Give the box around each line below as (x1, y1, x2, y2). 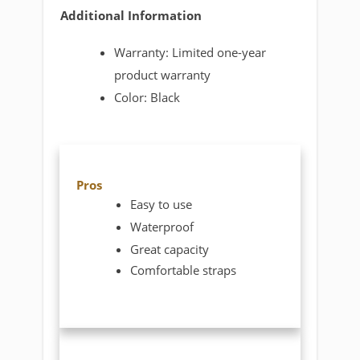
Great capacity (130, 241, 210, 258)
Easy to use (130, 196, 193, 213)
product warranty (114, 67, 211, 84)
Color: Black (114, 89, 181, 106)
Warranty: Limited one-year (114, 44, 267, 61)
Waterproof (130, 219, 194, 235)
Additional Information (60, 7, 202, 24)
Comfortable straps (130, 262, 237, 279)
